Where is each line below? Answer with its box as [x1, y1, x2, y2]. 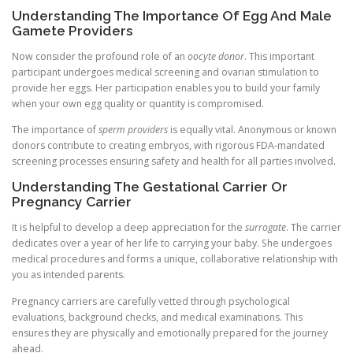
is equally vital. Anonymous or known [168, 123, 336, 137]
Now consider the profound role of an [12, 50, 188, 64]
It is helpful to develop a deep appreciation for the [12, 221, 245, 235]
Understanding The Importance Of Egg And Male [12, 7, 332, 24]
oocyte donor [188, 50, 244, 64]
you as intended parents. [12, 268, 125, 282]
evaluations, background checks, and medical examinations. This [12, 310, 303, 324]
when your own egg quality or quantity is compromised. [12, 97, 264, 111]
